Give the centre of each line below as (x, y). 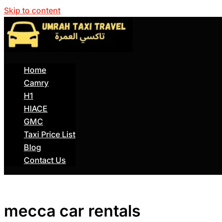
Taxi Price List (50, 134)
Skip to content (32, 10)
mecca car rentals (72, 211)
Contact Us (45, 160)
